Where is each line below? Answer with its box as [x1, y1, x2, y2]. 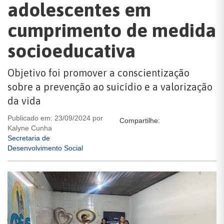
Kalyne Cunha [7, 124, 52, 132]
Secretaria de [7, 134, 50, 142]
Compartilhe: [119, 116, 160, 124]
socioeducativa [7, 40, 135, 61]
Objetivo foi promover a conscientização [7, 67, 189, 78]
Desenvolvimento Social [7, 144, 83, 152]
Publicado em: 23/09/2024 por [7, 114, 103, 122]
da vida [7, 95, 41, 106]
